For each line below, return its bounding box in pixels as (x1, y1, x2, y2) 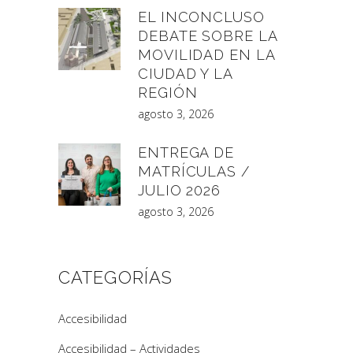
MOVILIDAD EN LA (138, 46, 275, 64)
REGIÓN (138, 84, 198, 102)
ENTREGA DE (138, 144, 235, 162)
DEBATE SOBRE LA (138, 28, 277, 45)
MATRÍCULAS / (138, 163, 250, 180)
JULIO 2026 (138, 182, 221, 199)
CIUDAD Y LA (138, 65, 232, 83)
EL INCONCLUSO (138, 9, 265, 26)
